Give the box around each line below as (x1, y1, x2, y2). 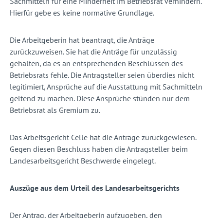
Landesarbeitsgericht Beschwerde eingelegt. (10, 156, 157, 166)
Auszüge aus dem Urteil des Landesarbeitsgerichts (10, 183, 180, 193)
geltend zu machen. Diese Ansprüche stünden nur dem (10, 93, 190, 104)
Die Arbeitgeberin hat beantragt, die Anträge (10, 35, 154, 45)
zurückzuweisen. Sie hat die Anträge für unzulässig (10, 47, 177, 57)
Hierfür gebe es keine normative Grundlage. (10, 8, 156, 18)
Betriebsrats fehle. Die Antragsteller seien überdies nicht (10, 70, 194, 80)
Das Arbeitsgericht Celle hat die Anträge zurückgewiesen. (10, 132, 196, 143)
